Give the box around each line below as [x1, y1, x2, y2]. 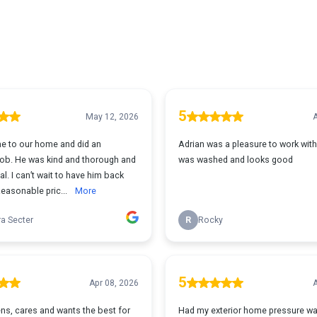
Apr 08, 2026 [89, 277, 139, 288]
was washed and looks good [178, 154, 293, 165]
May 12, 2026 [86, 111, 139, 122]
